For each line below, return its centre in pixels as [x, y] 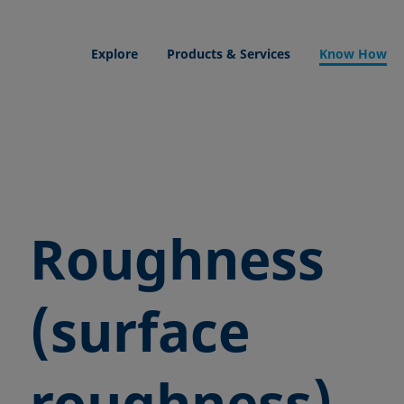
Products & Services [229, 54]
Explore [115, 54]
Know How [353, 54]
